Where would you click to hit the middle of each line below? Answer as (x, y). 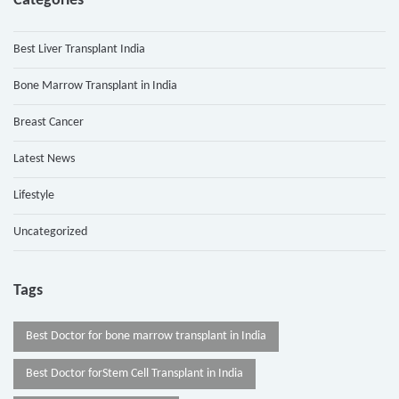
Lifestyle (34, 196)
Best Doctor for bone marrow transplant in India (146, 337)
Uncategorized (50, 232)
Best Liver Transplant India (79, 50)
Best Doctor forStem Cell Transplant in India (134, 374)
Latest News (44, 159)
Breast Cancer (49, 123)
